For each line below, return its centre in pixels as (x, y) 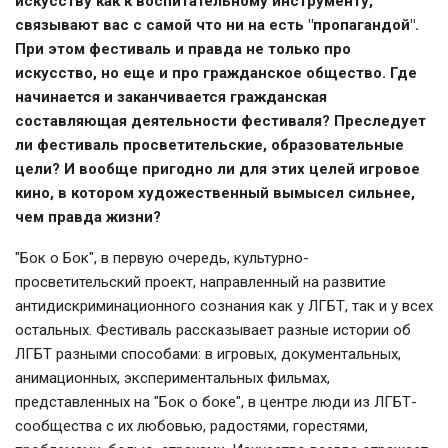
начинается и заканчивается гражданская (171, 97)
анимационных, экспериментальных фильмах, (172, 378)
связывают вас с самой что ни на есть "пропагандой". (217, 25)
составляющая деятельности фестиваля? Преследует (220, 121)
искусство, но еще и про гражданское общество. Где (216, 73)
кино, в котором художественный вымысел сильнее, (215, 193)
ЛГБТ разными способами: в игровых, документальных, (208, 354)
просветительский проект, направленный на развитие (200, 282)
